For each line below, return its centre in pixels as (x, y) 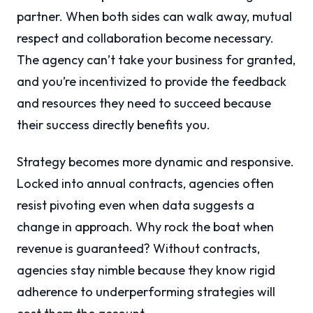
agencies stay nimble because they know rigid (146, 270)
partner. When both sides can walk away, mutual (154, 17)
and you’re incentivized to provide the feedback (152, 82)
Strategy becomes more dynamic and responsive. (155, 162)
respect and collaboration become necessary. (145, 38)
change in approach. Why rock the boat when (145, 227)
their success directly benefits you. (114, 125)
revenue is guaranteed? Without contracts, (138, 249)
